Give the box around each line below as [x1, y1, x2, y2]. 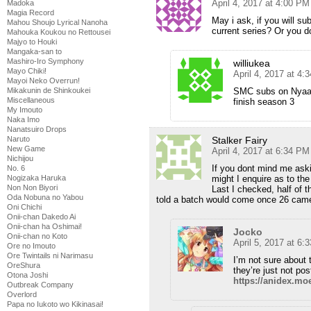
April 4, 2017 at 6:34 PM [212, 145, 310, 156]
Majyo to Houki [7, 37, 57, 46]
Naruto [7, 135, 30, 143]
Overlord [7, 290, 37, 299]
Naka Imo [7, 115, 40, 124]
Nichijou [7, 154, 33, 162]
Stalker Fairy [212, 134, 267, 146]
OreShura [7, 261, 40, 269]
